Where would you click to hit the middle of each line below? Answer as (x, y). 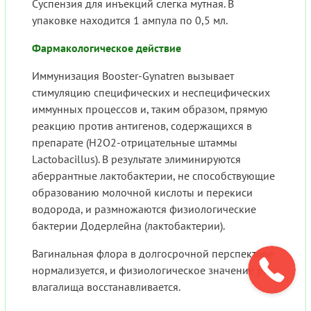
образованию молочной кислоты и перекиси (142, 193)
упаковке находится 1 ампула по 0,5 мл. (130, 20)
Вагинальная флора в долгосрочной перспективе (153, 254)
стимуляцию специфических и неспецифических (151, 93)
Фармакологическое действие (107, 48)
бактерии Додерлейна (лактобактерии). (128, 226)
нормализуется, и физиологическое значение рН (151, 270)
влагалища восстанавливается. (106, 287)
